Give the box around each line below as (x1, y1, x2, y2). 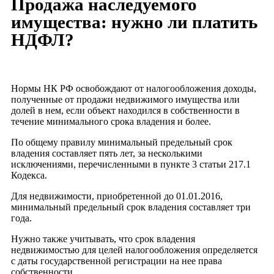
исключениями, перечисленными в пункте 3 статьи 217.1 (11, 159, 251, 169)
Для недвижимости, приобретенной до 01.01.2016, (11, 191, 223, 201)
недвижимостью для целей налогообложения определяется (11, 245, 257, 255)
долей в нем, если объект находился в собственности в (11, 105, 240, 116)
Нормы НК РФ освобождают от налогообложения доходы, (11, 83, 256, 94)
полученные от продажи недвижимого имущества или (11, 94, 240, 105)
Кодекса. (11, 170, 47, 180)
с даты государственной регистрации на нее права (11, 256, 222, 266)
